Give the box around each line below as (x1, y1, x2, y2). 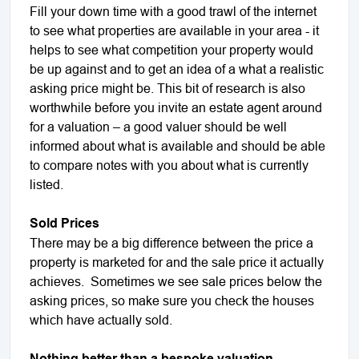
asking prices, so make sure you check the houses (30, 292, 314, 308)
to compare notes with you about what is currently (30, 157, 309, 172)
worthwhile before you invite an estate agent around (30, 99, 322, 115)
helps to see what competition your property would (30, 42, 313, 57)
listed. (30, 176, 63, 192)
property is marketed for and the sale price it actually (30, 254, 324, 269)
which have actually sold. (30, 312, 175, 327)
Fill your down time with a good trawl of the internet (30, 3, 317, 18)
